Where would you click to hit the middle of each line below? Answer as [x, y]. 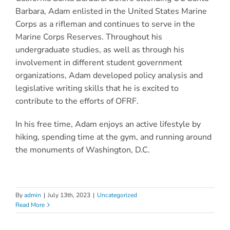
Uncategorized [117, 195]
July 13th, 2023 [69, 195]
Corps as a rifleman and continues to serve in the [105, 24]
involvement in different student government [99, 63]
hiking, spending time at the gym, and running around [113, 137]
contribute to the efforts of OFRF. [77, 101]
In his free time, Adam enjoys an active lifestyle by [108, 124]
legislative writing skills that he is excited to [97, 89]
